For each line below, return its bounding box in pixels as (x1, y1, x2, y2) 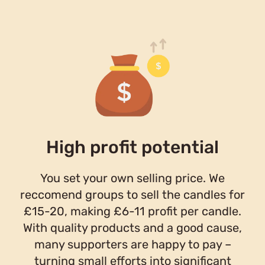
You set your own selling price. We (40, 170, 225, 185)
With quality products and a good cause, (23, 220, 242, 235)
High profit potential (46, 136, 219, 158)
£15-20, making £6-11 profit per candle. (24, 203, 241, 218)
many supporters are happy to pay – (34, 237, 231, 251)
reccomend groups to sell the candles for (20, 187, 245, 202)
